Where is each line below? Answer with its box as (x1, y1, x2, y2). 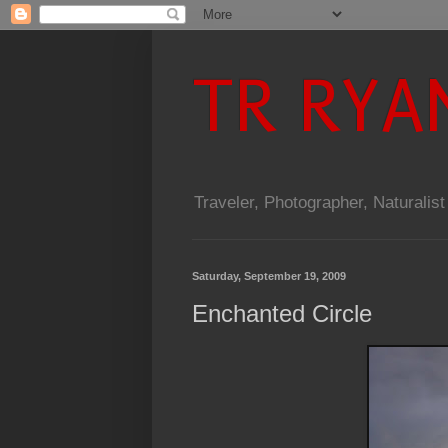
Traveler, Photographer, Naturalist (194, 193, 445, 213)
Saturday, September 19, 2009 (192, 270, 346, 283)
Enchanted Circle (192, 300, 372, 328)
